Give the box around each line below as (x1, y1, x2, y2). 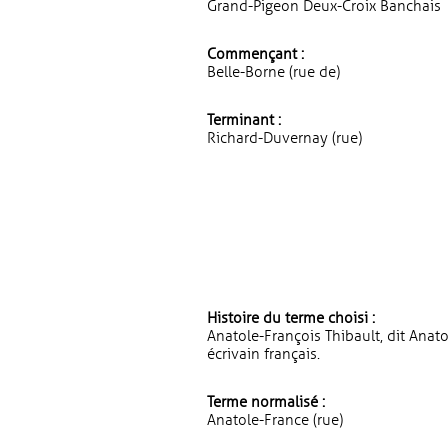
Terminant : (207, 111, 281, 129)
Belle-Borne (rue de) (207, 63, 340, 81)
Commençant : (207, 45, 304, 63)
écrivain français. (207, 345, 320, 363)
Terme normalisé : (207, 393, 325, 411)
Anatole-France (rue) (207, 411, 343, 429)
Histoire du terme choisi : (207, 309, 375, 327)
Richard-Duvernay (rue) (207, 129, 362, 147)
